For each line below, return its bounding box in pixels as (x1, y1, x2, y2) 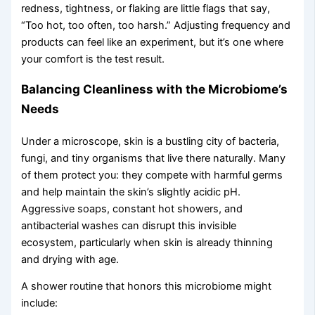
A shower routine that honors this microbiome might (21, 280, 272, 293)
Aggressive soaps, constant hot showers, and (21, 202, 243, 215)
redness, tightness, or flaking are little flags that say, (21, 1, 271, 15)
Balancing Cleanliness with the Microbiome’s (21, 81, 288, 96)
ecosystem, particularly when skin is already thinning (21, 236, 274, 249)
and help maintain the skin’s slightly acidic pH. (21, 185, 241, 198)
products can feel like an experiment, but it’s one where (21, 35, 284, 49)
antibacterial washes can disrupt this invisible (21, 219, 237, 232)
